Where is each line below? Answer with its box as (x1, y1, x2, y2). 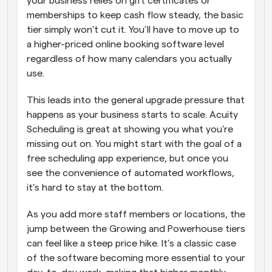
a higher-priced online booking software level (27, 39, 224, 49)
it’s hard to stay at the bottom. (27, 182, 166, 192)
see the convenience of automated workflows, (27, 168, 234, 178)
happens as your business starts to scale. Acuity (27, 109, 238, 120)
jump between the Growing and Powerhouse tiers (27, 223, 245, 234)
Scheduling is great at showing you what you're (27, 124, 233, 134)
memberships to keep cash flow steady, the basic (27, 10, 243, 20)
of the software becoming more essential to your (27, 253, 245, 263)
